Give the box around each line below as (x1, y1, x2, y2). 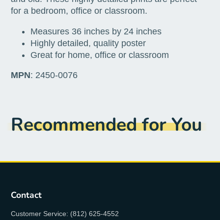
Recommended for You (11, 112, 203, 137)
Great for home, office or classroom (30, 50, 169, 60)
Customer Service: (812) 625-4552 (11, 209, 119, 218)
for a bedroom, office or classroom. (11, 6, 148, 16)
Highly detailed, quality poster (30, 38, 146, 48)
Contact (11, 189, 42, 201)
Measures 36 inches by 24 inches (30, 26, 162, 36)
